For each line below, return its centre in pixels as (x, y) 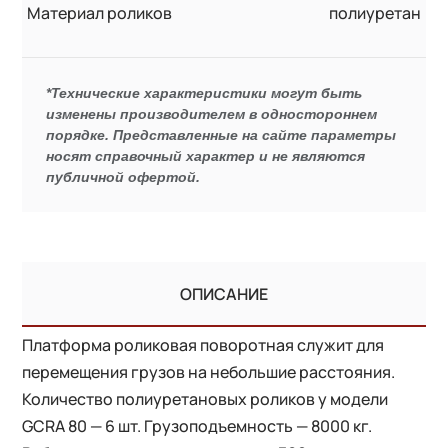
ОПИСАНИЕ (224, 293)
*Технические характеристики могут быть (204, 92)
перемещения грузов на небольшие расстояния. (209, 371)
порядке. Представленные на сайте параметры (221, 134)
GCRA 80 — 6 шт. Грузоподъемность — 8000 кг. (197, 425)
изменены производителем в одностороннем (212, 113)
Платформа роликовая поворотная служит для (203, 344)
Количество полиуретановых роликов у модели (205, 398)
